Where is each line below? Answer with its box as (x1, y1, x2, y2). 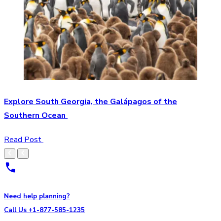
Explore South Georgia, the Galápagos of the (4, 96, 177, 107)
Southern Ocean (4, 110, 68, 121)
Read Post (4, 134, 43, 146)
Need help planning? (4, 192, 70, 201)
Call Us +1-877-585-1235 (4, 206, 85, 215)
